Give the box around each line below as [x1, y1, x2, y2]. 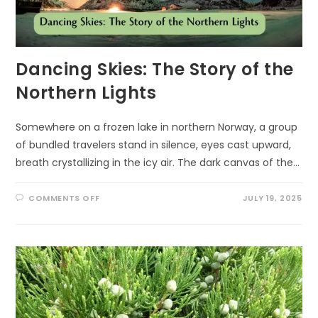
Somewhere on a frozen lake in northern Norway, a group [16, 120, 298, 135]
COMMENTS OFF [28, 192, 100, 204]
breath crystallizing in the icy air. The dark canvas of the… [16, 155, 300, 170]
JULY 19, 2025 [242, 192, 302, 204]
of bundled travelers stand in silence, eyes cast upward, [16, 138, 292, 153]
